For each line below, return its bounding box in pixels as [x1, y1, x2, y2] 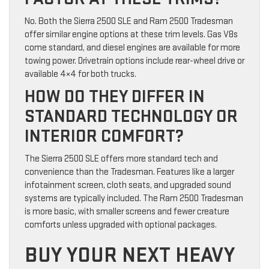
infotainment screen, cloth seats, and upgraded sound [25, 180, 231, 192]
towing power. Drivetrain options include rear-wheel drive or [25, 55, 244, 67]
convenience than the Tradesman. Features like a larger [25, 166, 234, 178]
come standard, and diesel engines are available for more [25, 42, 240, 54]
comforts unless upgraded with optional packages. [25, 219, 217, 231]
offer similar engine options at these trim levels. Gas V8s [25, 29, 238, 41]
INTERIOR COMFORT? [25, 125, 184, 148]
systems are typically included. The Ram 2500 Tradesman [25, 193, 243, 205]
